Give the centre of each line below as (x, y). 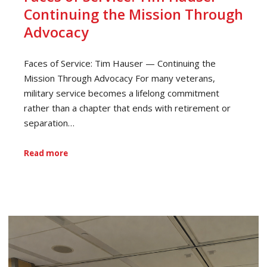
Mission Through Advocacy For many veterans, (119, 78)
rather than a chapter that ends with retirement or (127, 108)
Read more (46, 153)
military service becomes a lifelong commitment (122, 93)
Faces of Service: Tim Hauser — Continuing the (120, 63)
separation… (49, 122)
